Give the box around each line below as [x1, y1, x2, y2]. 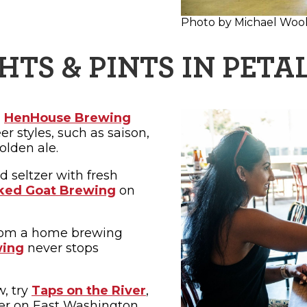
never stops [24, 241, 99, 256]
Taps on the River [32, 283, 146, 299]
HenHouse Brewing [4, 110, 131, 126]
